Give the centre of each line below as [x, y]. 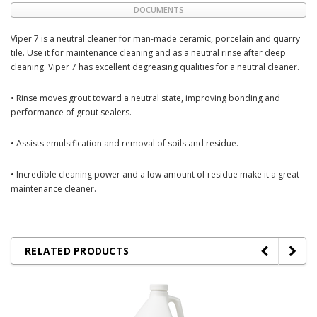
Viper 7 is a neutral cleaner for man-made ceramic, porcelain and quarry [155, 38]
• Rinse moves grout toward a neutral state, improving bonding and [145, 98]
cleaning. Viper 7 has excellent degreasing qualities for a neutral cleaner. [155, 67]
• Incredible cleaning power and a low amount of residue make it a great [155, 174]
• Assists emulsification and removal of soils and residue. [125, 143]
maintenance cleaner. [53, 188]
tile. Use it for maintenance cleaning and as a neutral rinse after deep [148, 52]
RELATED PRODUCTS [77, 250]
